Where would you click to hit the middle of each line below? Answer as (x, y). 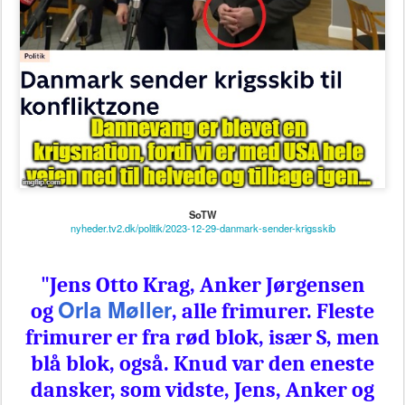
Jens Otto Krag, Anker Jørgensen (207, 285)
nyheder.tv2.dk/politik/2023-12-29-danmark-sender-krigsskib (202, 228)
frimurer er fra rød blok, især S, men (202, 337)
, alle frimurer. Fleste (273, 311)
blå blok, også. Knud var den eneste (202, 363)
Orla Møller (115, 309)
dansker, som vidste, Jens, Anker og (202, 390)
